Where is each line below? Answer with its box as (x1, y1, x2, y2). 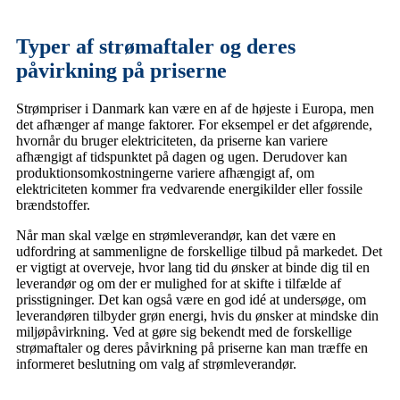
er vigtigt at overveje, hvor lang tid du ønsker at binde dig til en (16, 260, 370, 276)
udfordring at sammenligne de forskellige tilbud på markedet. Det (16, 244, 382, 260)
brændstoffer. (16, 197, 90, 213)
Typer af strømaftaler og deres (16, 35, 296, 59)
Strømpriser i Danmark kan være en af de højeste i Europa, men (16, 101, 374, 117)
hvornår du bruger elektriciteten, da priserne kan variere (16, 133, 328, 149)
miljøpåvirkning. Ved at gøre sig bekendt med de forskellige (16, 324, 352, 340)
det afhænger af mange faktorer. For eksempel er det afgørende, (16, 117, 372, 133)
